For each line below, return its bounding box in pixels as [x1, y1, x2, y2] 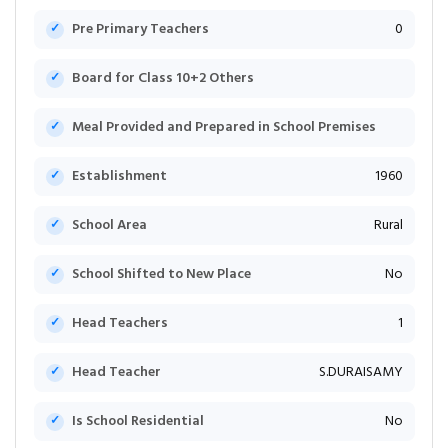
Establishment [71, 165, 167, 189]
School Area [71, 214, 147, 238]
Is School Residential [71, 410, 204, 434]
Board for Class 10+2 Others [71, 67, 254, 91]
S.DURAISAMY [318, 361, 403, 385]
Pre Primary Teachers [71, 18, 209, 42]
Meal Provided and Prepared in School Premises [71, 116, 376, 140]
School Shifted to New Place [71, 263, 251, 287]
